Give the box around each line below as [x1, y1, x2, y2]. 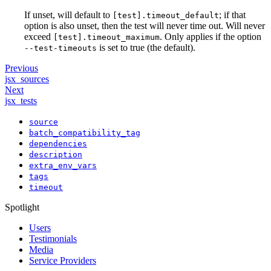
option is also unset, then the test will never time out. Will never [24, 20, 265, 31]
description [29, 149, 82, 159]
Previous [5, 62, 38, 73]
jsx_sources [5, 73, 49, 84]
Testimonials [29, 233, 77, 244]
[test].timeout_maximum [53, 32, 160, 42]
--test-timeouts [24, 43, 97, 53]
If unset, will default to [24, 9, 113, 20]
